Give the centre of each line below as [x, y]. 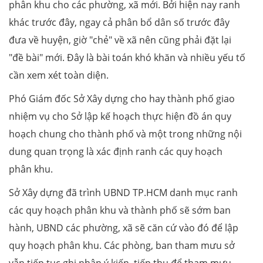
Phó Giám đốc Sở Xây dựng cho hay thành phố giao [122, 98]
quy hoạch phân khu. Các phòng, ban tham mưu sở [122, 245]
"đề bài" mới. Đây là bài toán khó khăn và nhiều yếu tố [127, 57]
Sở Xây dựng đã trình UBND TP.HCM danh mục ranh [123, 192]
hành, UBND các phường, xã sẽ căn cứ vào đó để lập [124, 227]
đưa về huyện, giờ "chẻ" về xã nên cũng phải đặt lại [120, 40]
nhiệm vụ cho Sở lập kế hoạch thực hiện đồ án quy [120, 116]
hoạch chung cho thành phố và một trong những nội [125, 134]
